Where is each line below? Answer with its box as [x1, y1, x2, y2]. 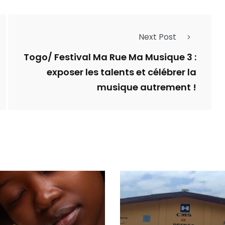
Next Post [139, 31, 176, 43]
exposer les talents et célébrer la [47, 65, 196, 78]
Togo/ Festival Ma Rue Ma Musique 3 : [24, 50, 196, 63]
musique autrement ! [97, 80, 196, 93]
